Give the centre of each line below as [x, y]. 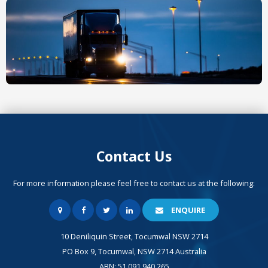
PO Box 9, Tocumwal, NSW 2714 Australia [134, 251]
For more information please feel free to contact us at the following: [134, 183]
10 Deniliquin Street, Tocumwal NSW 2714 [134, 236]
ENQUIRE [188, 210]
